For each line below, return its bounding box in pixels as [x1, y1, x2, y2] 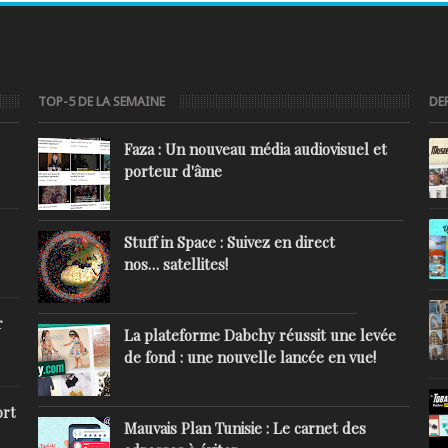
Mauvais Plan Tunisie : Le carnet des [123, 418, 366, 438]
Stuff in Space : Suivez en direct [123, 232, 335, 252]
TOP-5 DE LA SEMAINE [38, 94, 166, 109]
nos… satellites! [123, 254, 228, 274]
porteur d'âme [123, 161, 222, 181]
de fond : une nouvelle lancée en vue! [123, 347, 376, 367]
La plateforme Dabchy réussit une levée [123, 325, 396, 345]
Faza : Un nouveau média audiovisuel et [123, 139, 387, 159]
